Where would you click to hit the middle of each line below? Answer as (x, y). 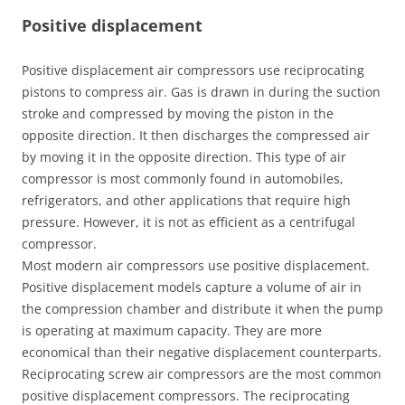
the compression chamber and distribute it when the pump (202, 309)
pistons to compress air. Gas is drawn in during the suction (201, 92)
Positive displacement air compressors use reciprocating (193, 70)
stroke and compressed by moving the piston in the (178, 113)
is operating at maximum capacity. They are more (172, 330)
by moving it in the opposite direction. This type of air (184, 157)
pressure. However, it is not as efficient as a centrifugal (188, 222)
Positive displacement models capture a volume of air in (192, 287)
